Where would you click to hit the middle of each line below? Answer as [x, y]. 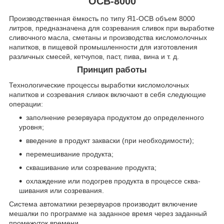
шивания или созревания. [61, 191]
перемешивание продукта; [70, 154]
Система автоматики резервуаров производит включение [103, 204]
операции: [26, 104]
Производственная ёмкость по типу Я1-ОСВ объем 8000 [102, 19]
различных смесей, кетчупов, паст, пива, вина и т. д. [94, 57]
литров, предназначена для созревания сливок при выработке [112, 28]
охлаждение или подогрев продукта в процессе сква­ [113, 181]
